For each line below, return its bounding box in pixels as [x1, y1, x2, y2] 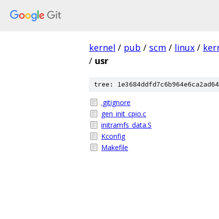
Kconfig [101, 131, 125, 141]
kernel [89, 42, 115, 53]
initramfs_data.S [101, 120, 152, 130]
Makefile [101, 143, 128, 152]
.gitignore [101, 98, 131, 107]
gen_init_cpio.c [101, 109, 146, 118]
